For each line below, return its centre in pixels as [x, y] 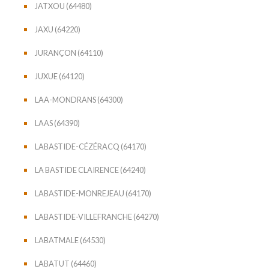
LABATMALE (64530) [70, 240]
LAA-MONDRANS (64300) [79, 99]
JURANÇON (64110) [69, 53]
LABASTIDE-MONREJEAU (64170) [93, 193]
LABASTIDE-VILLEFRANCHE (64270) [97, 216]
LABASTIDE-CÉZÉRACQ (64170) [91, 146]
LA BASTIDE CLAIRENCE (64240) [90, 170]
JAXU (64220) [58, 29]
